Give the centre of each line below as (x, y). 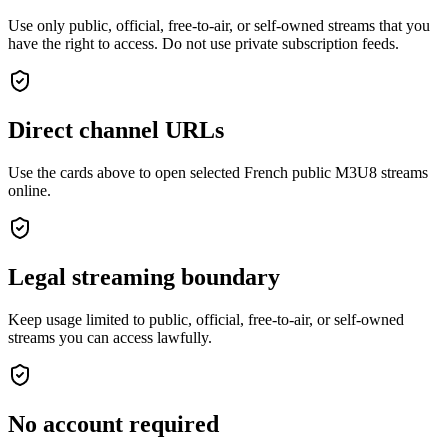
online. (29, 190)
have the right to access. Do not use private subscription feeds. (203, 44)
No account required (113, 423)
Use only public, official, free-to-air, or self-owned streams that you (219, 26)
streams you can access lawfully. (110, 337)
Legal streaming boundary (144, 276)
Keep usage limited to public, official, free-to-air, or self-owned (206, 319)
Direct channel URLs (116, 129)
